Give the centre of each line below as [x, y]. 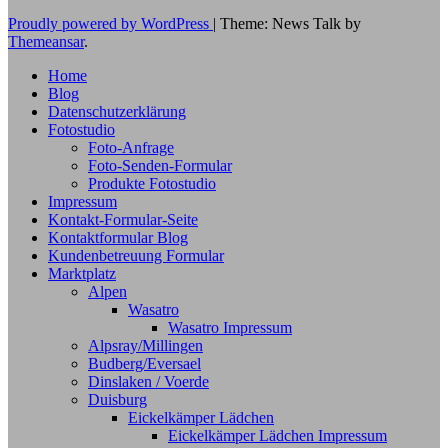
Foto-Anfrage [131, 148]
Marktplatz [82, 274]
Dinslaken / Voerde [148, 382]
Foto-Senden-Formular [160, 166]
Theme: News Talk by [290, 24]
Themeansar [46, 42]
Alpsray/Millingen [145, 346]
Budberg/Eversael [144, 364]
